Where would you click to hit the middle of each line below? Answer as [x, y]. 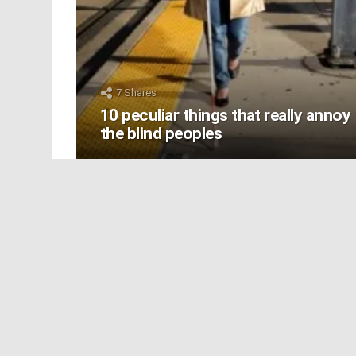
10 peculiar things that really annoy [226, 116]
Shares [139, 92]
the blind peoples [161, 134]
